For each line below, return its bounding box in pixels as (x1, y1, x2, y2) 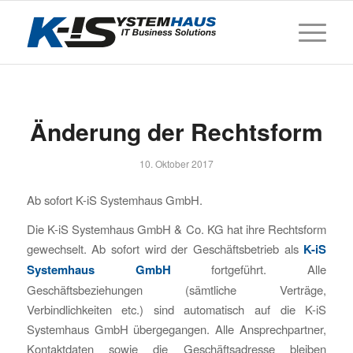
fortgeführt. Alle (170, 261, 327, 278)
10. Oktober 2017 (139, 157, 214, 170)
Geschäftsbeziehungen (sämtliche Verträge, (26, 281, 327, 299)
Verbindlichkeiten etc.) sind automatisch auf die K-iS (26, 301, 327, 318)
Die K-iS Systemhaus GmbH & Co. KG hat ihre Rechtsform (26, 221, 327, 238)
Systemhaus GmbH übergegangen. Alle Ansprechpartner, (26, 321, 327, 338)
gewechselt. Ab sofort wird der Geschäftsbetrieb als (26, 240, 304, 258)
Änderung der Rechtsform (29, 114, 323, 148)
